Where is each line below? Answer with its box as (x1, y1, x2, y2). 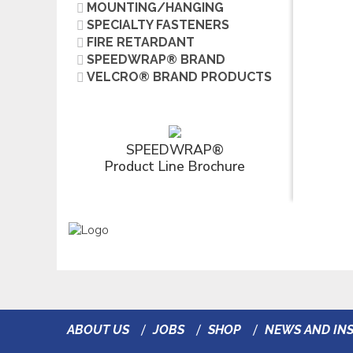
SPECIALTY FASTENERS (87, 17, 229, 32)
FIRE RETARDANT (87, 35, 195, 50)
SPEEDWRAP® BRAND (87, 52, 225, 67)
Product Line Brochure (105, 157, 245, 176)
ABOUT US (67, 322, 129, 337)
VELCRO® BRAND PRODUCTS (87, 69, 272, 84)
